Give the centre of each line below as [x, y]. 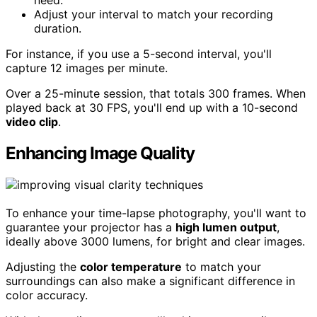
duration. [58, 28]
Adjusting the [43, 266]
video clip [32, 121]
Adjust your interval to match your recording [154, 14]
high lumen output [226, 227]
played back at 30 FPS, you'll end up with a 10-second [152, 107]
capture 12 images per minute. [87, 68]
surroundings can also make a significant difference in [150, 281]
